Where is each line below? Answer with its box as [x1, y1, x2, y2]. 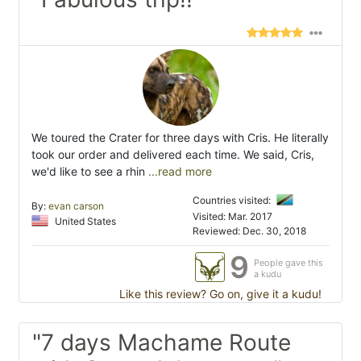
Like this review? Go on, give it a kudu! [116, 286, 322, 301]
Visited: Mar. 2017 [193, 210, 272, 222]
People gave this [254, 256, 323, 268]
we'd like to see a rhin [31, 164, 145, 178]
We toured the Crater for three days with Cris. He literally [31, 130, 329, 144]
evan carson [48, 199, 104, 212]
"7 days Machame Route [32, 328, 291, 356]
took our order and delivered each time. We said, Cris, [31, 147, 314, 161]
